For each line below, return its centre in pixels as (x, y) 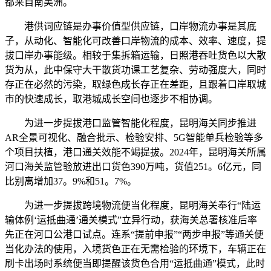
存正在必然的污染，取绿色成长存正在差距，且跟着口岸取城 (135, 85)
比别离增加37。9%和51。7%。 (71, 181)
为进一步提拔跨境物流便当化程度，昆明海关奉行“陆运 (133, 206)
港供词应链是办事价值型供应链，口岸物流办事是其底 (131, 27)
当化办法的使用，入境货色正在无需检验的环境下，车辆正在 (135, 249)
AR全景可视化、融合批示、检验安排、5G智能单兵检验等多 (134, 138)
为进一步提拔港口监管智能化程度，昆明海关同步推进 (131, 123)
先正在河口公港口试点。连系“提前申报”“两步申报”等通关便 (134, 235)
